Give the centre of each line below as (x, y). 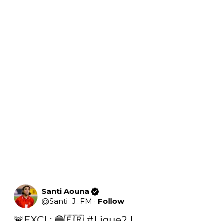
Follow (111, 201)
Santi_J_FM (71, 201)
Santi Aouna (65, 191)
